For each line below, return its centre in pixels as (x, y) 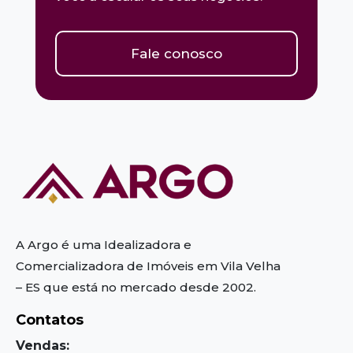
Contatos (50, 320)
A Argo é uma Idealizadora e (104, 244)
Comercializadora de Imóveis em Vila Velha (148, 266)
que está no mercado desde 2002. (148, 287)
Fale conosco (176, 54)
